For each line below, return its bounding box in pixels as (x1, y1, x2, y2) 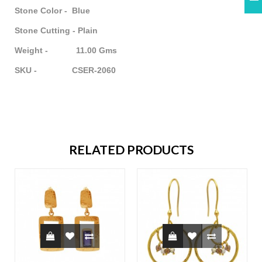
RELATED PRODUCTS (68, 142, 194, 158)
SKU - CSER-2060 (15, 65, 116, 75)
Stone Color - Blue (15, 6, 90, 16)
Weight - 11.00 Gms (15, 46, 117, 56)
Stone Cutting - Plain (15, 26, 98, 36)
